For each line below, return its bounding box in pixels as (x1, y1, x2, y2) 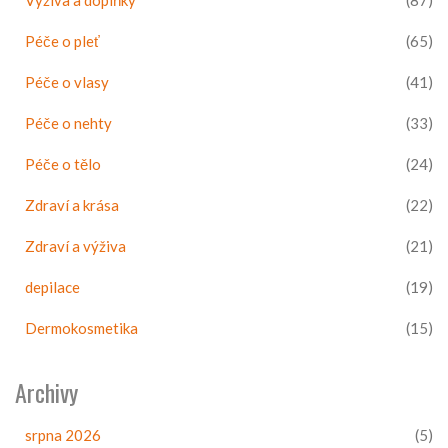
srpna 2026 (25, 426, 101, 445)
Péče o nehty (25, 114, 112, 133)
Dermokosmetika (25, 319, 138, 338)
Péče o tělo (25, 155, 101, 174)
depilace (25, 278, 80, 297)
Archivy (15, 374, 78, 411)
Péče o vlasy (25, 73, 109, 92)
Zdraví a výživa (25, 237, 126, 256)
